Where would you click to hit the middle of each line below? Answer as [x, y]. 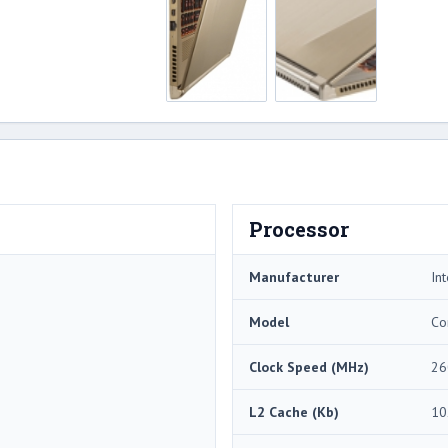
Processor [299, 229]
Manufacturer [294, 277]
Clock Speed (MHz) [309, 367]
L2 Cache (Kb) [294, 412]
